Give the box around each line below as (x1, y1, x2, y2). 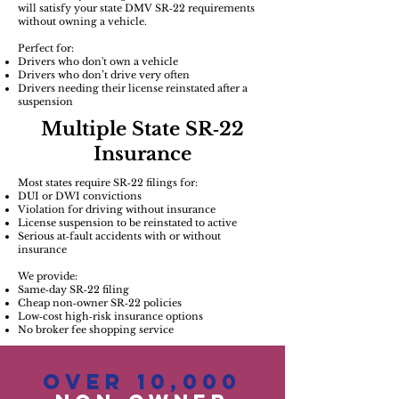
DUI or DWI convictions (18, 190, 142, 202)
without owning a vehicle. (18, 15, 147, 28)
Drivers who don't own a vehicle (18, 55, 178, 68)
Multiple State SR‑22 (41, 118, 244, 141)
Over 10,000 (43, 368, 242, 395)
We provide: (18, 270, 77, 282)
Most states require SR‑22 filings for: (18, 176, 198, 189)
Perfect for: (18, 42, 74, 54)
